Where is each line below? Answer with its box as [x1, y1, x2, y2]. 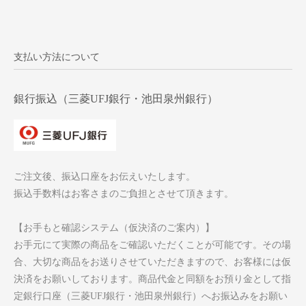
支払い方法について [14, 51, 100, 62]
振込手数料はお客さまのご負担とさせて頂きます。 [14, 189, 234, 199]
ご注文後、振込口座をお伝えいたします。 [14, 171, 195, 182]
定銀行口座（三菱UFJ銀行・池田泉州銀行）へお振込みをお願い [14, 291, 288, 302]
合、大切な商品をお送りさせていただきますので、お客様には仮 [14, 257, 291, 268]
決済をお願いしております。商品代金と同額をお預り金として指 [14, 274, 291, 285]
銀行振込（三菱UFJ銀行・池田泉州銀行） [14, 92, 218, 105]
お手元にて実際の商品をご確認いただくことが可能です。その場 [14, 240, 291, 251]
